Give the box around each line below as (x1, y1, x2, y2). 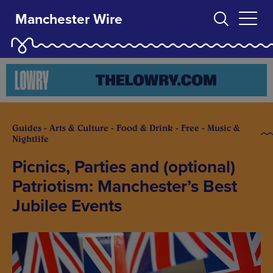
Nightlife (12, 133, 49, 145)
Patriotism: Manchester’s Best (12, 176, 237, 197)
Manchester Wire (15, 10, 122, 28)
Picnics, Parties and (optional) (12, 157, 235, 178)
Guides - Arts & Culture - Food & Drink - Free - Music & (12, 122, 240, 134)
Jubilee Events (12, 196, 122, 217)
